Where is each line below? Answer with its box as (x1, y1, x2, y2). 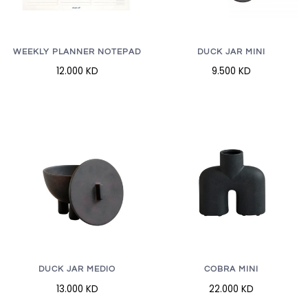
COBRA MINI (203, 265, 258, 274)
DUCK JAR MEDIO (38, 265, 115, 274)
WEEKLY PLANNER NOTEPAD (13, 47, 141, 57)
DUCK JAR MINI (197, 47, 265, 57)
